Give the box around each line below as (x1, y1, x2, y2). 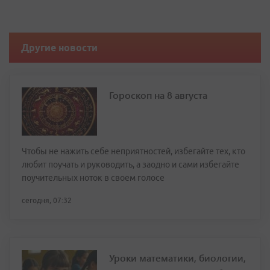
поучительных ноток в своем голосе (22, 172, 165, 183)
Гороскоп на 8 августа (109, 88, 207, 101)
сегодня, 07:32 (22, 196, 72, 204)
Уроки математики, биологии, (109, 251, 246, 264)
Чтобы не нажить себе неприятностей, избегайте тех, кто (22, 146, 245, 156)
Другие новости (21, 42, 98, 53)
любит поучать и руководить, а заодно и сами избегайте (22, 159, 239, 169)
